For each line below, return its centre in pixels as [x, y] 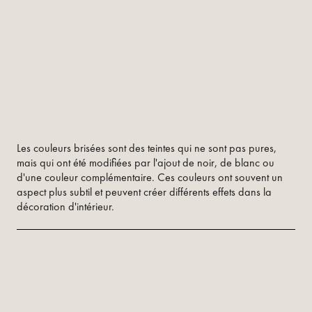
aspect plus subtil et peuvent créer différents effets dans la [144, 192]
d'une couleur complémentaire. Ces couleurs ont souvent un [150, 178]
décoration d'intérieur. [65, 207]
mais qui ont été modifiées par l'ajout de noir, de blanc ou [146, 163]
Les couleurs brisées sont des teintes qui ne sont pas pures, [147, 148]
